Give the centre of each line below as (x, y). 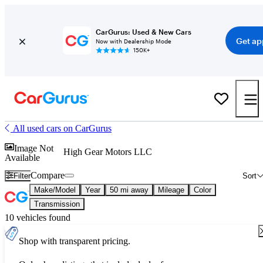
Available (22, 157)
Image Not (34, 148)
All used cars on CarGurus (62, 128)
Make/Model (55, 190)
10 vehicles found (38, 218)
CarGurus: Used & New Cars (143, 32)
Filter (22, 176)
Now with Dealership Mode (133, 41)
